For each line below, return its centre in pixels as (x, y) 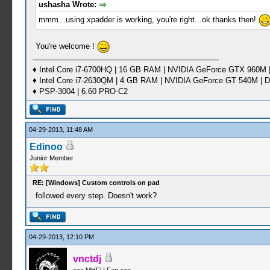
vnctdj (87, 259)
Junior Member (51, 158)
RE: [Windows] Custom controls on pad (96, 183)
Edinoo (46, 147)
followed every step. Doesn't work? (96, 196)
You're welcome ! (66, 46)
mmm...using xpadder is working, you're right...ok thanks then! (148, 19)
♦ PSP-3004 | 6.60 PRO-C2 (80, 91)
